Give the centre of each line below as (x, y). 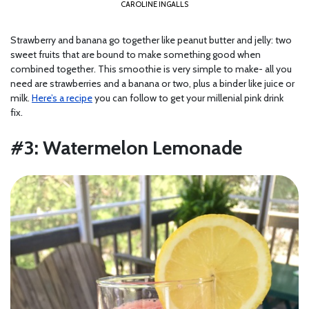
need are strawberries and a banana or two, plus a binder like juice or (152, 84)
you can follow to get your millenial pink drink (188, 98)
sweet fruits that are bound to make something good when (136, 55)
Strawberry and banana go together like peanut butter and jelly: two (151, 40)
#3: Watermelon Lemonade (126, 148)
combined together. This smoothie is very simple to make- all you (151, 69)
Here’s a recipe (62, 98)
